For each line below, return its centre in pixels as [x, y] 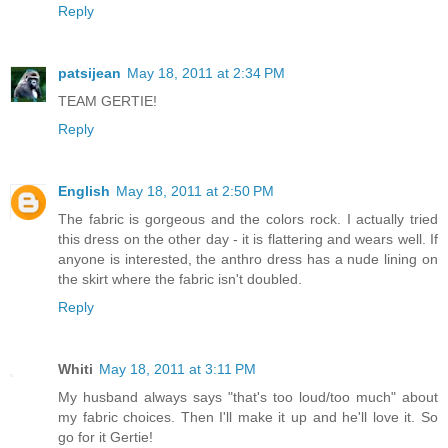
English [84, 191]
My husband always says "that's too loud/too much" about [248, 397]
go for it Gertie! [105, 437]
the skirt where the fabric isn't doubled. [180, 279]
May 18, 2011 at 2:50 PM [195, 191]
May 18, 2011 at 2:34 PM [206, 73]
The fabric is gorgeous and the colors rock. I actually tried [248, 219]
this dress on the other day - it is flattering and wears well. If [248, 239]
